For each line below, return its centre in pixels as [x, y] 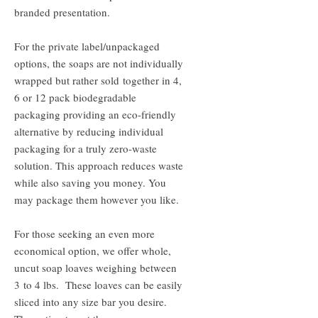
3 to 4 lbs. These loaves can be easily [98, 284]
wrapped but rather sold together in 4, [98, 80]
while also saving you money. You [90, 182]
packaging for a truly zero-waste [86, 148]
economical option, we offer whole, [93, 250]
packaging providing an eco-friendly [95, 114]
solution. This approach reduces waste [99, 165]
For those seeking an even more [84, 233]
